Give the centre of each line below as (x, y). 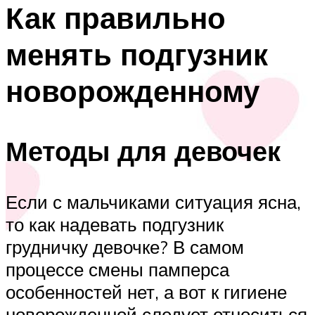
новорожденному (133, 91)
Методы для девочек (143, 150)
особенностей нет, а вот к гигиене (146, 291)
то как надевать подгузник (115, 224)
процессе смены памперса (117, 269)
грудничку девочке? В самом (125, 246)
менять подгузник (137, 54)
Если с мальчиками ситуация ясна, (153, 201)
